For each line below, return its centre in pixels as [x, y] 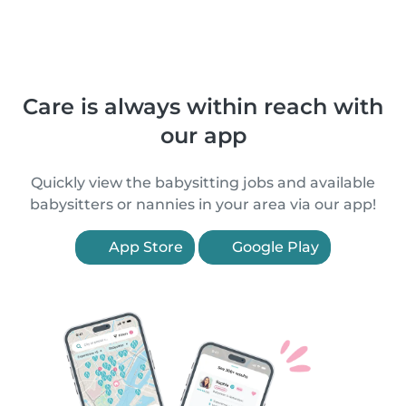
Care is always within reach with [203, 106]
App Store [144, 247]
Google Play [274, 247]
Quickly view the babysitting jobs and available [203, 183]
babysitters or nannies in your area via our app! [203, 204]
